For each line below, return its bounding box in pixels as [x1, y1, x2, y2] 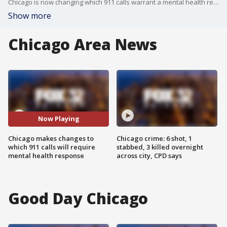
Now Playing [37, 114, 80, 124]
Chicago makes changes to [8, 133, 94, 143]
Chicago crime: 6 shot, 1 [117, 133, 192, 143]
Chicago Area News [8, 34, 158, 55]
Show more [8, 10, 51, 21]
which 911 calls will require [8, 142, 95, 152]
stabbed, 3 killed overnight [117, 142, 203, 152]
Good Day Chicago [8, 187, 148, 209]
